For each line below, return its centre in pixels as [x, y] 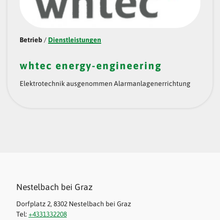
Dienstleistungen [75, 40]
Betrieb [31, 40]
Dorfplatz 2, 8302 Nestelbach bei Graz [73, 204]
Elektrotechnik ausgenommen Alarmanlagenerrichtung [105, 83]
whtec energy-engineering [91, 65]
